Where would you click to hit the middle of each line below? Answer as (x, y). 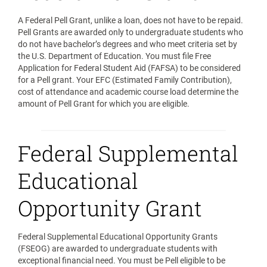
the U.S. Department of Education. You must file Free (114, 56)
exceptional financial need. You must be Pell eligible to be (122, 260)
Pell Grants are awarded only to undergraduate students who (131, 32)
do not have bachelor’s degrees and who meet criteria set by (128, 44)
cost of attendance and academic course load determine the (128, 92)
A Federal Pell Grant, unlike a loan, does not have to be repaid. (131, 20)
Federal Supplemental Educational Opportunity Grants (118, 237)
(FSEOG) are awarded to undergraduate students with (118, 249)
